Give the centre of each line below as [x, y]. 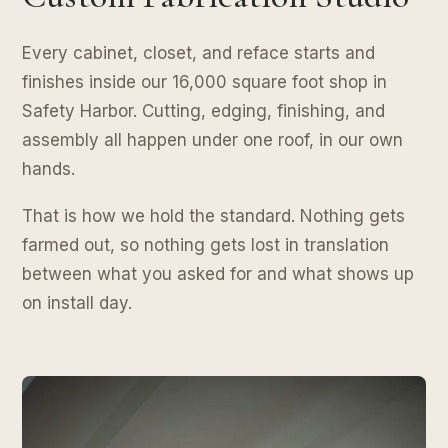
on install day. [77, 303]
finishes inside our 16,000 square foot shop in [204, 82]
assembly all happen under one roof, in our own [212, 140]
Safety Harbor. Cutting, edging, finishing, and [203, 111]
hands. [48, 169]
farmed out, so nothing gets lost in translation [205, 245]
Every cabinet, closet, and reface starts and [198, 53]
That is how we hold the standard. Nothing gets [213, 216]
